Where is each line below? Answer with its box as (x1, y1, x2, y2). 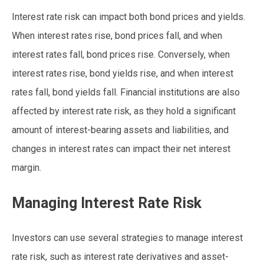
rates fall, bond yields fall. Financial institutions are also (12, 86, 240, 98)
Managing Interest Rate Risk (12, 194, 202, 212)
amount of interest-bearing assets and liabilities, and (12, 124, 229, 136)
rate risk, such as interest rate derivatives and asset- (12, 250, 229, 262)
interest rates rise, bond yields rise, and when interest (12, 67, 233, 79)
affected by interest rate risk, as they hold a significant (12, 105, 236, 117)
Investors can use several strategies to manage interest (12, 232, 243, 243)
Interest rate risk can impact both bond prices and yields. (12, 11, 245, 22)
